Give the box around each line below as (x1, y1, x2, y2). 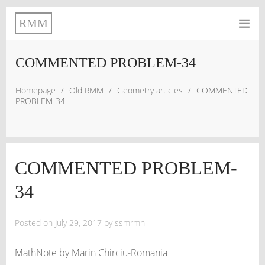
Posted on (15, 217, 55, 228)
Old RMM (69, 85, 104, 96)
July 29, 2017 (55, 217, 102, 228)
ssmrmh (115, 217, 145, 228)
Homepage (15, 85, 56, 96)
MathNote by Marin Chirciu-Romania (15, 246, 167, 259)
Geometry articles (117, 85, 183, 96)
